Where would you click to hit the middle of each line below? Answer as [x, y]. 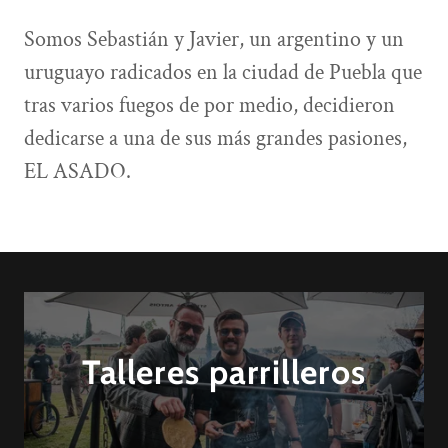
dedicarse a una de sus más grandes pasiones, [215, 138]
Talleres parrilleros [224, 371]
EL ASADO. [80, 171]
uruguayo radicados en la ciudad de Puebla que [223, 72]
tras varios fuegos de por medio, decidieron [209, 105]
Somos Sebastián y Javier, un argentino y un [214, 39]
